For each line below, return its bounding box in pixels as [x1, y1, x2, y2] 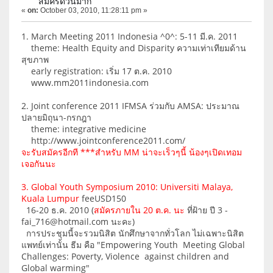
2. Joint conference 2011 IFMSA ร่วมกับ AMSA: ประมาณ [21, 99, 239, 112]
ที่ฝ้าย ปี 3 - [187, 204, 228, 216]
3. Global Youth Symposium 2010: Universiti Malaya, [21, 180, 233, 193]
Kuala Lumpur [21, 192, 82, 204]
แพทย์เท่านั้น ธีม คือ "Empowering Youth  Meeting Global [21, 238, 245, 250]
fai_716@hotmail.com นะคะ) [21, 215, 135, 227]
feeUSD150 [82, 192, 126, 204]
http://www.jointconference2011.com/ [21, 134, 185, 146]
